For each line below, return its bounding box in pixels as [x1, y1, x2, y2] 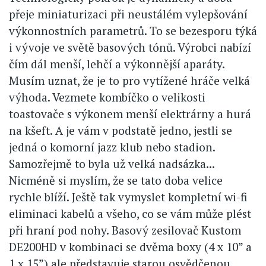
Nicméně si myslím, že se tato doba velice [9, 172, 223, 188]
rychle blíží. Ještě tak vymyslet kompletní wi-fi [9, 189, 248, 204]
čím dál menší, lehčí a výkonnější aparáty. [9, 56, 224, 71]
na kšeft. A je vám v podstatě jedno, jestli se [9, 122, 232, 138]
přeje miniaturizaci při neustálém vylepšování [9, 6, 248, 21]
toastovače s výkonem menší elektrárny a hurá [9, 106, 251, 121]
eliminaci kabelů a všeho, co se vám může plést [9, 205, 251, 221]
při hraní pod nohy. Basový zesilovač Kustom [9, 222, 241, 237]
